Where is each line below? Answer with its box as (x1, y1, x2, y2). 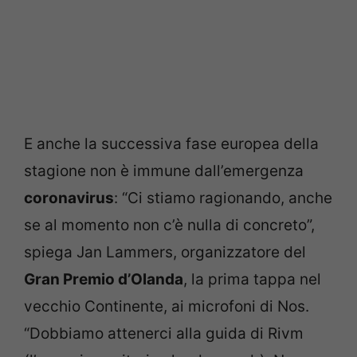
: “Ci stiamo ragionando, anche (114, 188, 332, 207)
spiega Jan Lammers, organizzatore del (24, 242, 306, 261)
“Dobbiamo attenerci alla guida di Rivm (24, 324, 304, 343)
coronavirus (24, 188, 114, 207)
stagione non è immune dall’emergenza (24, 161, 304, 180)
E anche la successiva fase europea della (24, 134, 319, 153)
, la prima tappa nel (183, 269, 321, 288)
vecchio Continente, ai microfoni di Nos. (24, 296, 309, 316)
